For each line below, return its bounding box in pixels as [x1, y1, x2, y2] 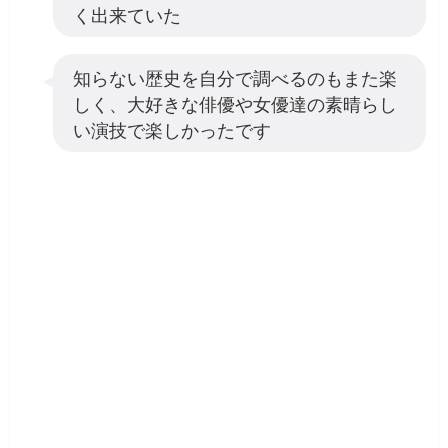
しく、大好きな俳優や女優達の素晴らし [72, 90, 397, 117]
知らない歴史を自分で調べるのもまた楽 [72, 64, 397, 91]
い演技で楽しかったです [72, 116, 271, 143]
